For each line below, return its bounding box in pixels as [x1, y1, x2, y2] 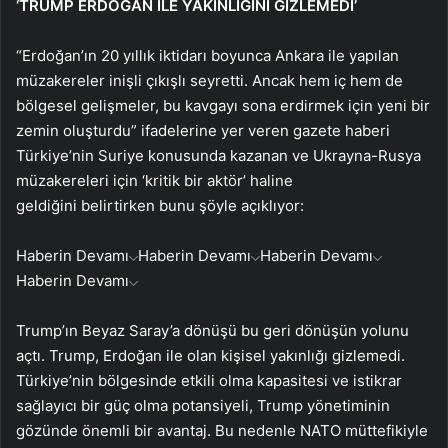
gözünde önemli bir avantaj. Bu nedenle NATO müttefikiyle [16, 421, 428, 441]
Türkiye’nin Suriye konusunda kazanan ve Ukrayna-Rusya [16, 146, 421, 166]
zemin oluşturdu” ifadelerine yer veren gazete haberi [16, 121, 390, 141]
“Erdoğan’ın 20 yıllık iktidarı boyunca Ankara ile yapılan [16, 46, 399, 66]
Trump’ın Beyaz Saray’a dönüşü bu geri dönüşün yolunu [16, 321, 409, 341]
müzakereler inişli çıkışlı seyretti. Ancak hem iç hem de [16, 71, 403, 91]
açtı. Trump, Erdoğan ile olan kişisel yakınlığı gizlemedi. [16, 346, 405, 366]
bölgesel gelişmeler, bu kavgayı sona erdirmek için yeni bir [16, 96, 430, 116]
